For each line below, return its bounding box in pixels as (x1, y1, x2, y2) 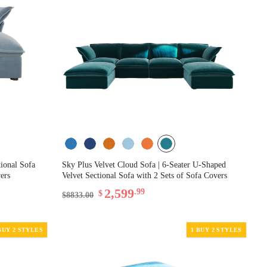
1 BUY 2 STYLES (191, 226, 242, 233)
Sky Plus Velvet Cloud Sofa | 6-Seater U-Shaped (62, 160, 226, 169)
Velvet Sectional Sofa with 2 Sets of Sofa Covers (62, 170, 228, 180)
